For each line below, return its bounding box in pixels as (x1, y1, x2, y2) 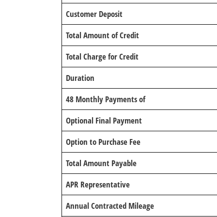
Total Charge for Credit (66, 51, 139, 62)
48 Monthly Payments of (66, 93, 145, 105)
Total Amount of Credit (66, 30, 139, 41)
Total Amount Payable (66, 157, 137, 169)
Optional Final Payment (66, 115, 142, 126)
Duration (66, 72, 94, 83)
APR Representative (66, 179, 130, 190)
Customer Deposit (66, 8, 123, 19)
